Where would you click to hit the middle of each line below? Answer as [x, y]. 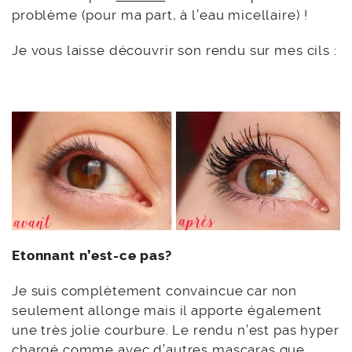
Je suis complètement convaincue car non [155, 291]
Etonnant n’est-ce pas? [94, 256]
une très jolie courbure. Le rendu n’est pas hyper [176, 330]
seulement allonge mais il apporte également [167, 311]
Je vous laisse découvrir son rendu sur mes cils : [174, 51]
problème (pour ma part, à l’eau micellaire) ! [160, 15]
